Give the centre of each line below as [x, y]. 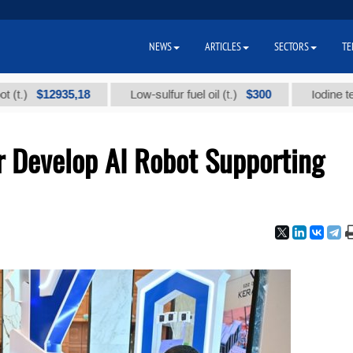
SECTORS [292, 46]
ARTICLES [223, 46]
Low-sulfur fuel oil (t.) [145, 95]
